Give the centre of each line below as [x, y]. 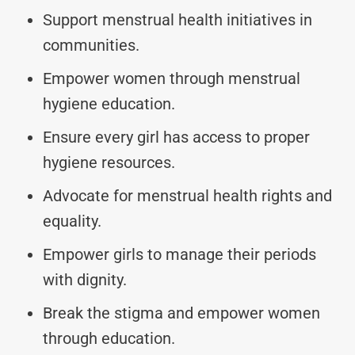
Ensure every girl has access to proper [176, 137]
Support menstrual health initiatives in [177, 19]
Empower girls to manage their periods [179, 254]
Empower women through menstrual [172, 78]
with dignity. [85, 279]
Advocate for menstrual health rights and [187, 195]
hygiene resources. [109, 162]
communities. [91, 45]
